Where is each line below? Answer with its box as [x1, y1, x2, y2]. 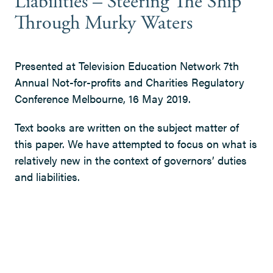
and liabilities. [15, 169, 80, 185]
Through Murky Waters [15, 11, 193, 35]
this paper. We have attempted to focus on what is [15, 136, 257, 152]
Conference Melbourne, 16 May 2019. [15, 91, 191, 107]
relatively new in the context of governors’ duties [15, 152, 247, 168]
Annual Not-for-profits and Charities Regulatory [15, 74, 244, 90]
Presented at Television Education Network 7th [15, 58, 239, 74]
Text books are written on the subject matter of [15, 119, 239, 135]
